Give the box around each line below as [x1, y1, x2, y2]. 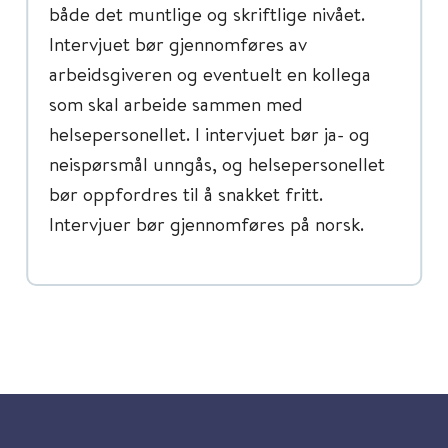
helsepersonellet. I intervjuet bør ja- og [49, 121, 370, 146]
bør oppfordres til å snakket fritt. [49, 181, 323, 206]
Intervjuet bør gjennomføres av [49, 31, 307, 56]
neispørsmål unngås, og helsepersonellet [49, 151, 385, 176]
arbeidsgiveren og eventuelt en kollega [49, 61, 371, 86]
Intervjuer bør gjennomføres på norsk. [49, 211, 374, 236]
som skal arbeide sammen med [49, 91, 303, 116]
